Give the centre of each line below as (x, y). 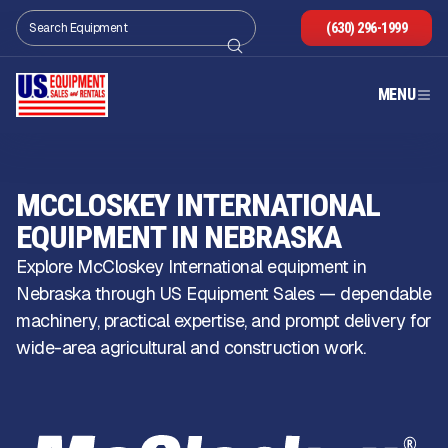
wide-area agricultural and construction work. (191, 347)
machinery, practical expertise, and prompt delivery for (224, 320)
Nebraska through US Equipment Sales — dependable (223, 293)
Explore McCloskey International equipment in (191, 266)
